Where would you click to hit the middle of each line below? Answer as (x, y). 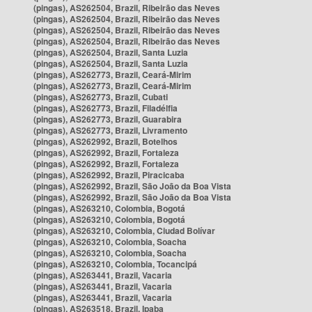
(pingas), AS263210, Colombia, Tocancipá (115, 264)
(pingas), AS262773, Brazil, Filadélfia (106, 108)
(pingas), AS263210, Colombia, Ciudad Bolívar (124, 231)
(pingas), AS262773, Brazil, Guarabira (108, 119)
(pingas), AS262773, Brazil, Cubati (101, 97)
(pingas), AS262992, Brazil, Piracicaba (109, 175)
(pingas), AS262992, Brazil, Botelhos (106, 141)
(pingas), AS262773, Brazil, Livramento (110, 130)
